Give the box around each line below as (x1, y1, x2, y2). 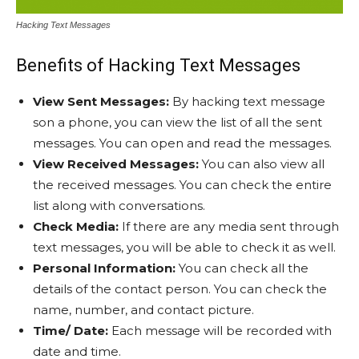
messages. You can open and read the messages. (33, 135, 332, 151)
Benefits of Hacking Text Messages (16, 54, 301, 75)
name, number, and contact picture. (33, 301, 254, 317)
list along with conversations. (33, 197, 205, 213)
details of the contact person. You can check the (33, 280, 327, 296)
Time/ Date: (33, 322, 108, 338)
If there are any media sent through (119, 218, 339, 234)
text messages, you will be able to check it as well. (33, 239, 336, 255)
